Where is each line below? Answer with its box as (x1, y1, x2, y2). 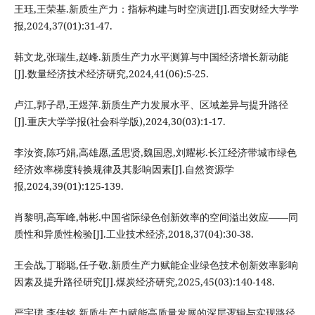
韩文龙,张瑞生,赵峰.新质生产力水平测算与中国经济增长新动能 (13, 50, 288, 64)
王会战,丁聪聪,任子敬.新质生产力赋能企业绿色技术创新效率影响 (13, 258, 298, 272)
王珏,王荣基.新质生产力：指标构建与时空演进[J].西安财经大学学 (13, 2, 299, 16)
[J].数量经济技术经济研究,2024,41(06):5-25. (13, 67, 209, 81)
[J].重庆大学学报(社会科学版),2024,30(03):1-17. (13, 115, 226, 129)
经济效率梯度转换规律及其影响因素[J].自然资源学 (13, 162, 234, 176)
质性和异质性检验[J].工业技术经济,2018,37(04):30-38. (13, 227, 254, 241)
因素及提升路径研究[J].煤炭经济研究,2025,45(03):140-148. (13, 275, 275, 289)
